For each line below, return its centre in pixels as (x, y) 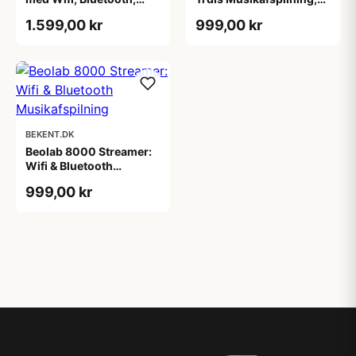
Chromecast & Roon (79, 13)
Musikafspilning (70, 180)
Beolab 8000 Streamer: (89, 151)
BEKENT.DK (50, 134)
